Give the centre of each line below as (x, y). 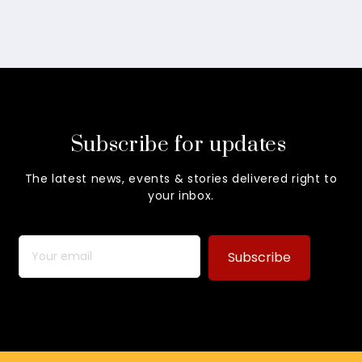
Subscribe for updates (181, 145)
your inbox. (181, 195)
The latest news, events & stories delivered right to (181, 178)
